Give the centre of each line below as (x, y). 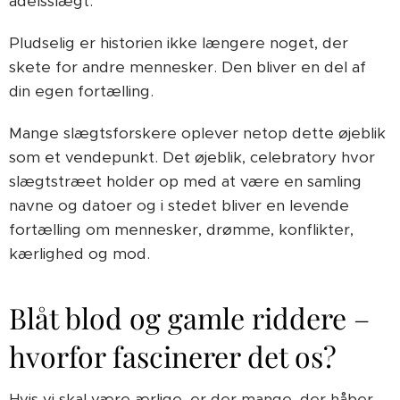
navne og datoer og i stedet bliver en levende (179, 205)
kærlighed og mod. (79, 254)
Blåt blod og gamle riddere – (189, 317)
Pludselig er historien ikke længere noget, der (179, 43)
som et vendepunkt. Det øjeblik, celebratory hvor (192, 157)
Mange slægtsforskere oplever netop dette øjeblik (197, 133)
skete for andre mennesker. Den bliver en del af (187, 67)
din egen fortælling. (81, 91)
